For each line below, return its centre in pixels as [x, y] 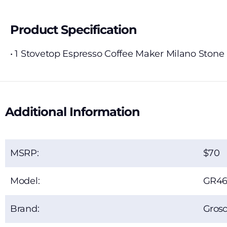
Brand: [25, 209]
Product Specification [74, 30]
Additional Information [73, 112]
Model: [25, 181]
